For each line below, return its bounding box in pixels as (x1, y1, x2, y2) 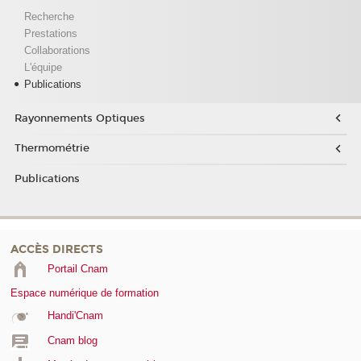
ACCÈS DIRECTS (10, 243, 103, 257)
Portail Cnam (47, 263, 108, 276)
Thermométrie (14, 142, 89, 156)
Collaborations (23, 44, 90, 57)
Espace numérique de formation (10, 287, 159, 300)
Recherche (23, 10, 74, 23)
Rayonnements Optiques (14, 111, 145, 125)
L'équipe (23, 61, 62, 74)
